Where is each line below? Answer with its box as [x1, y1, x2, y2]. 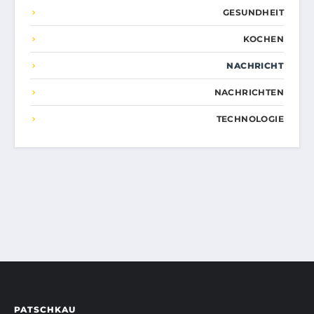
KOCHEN [243, 34, 284, 45]
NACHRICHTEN [214, 87, 284, 98]
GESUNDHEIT [223, 7, 284, 18]
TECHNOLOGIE [216, 114, 284, 125]
